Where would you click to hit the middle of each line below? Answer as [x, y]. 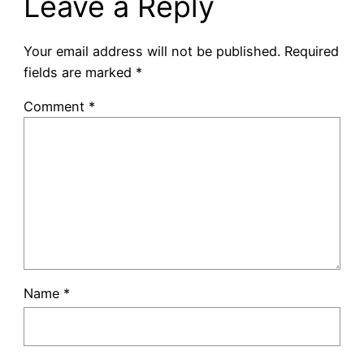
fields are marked [79, 72]
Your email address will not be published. [152, 51]
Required [311, 51]
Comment [56, 106]
